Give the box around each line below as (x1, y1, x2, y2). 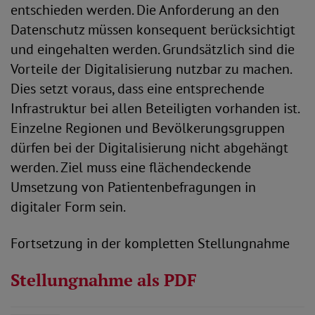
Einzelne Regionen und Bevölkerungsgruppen (11, 119, 285, 137)
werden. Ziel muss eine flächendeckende (11, 158, 251, 176)
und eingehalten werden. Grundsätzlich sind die (11, 40, 295, 58)
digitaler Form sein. (11, 198, 126, 216)
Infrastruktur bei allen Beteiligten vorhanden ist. (11, 99, 299, 117)
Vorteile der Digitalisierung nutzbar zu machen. (11, 60, 291, 78)
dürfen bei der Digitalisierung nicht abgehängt (11, 139, 288, 157)
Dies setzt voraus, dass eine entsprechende (11, 79, 264, 98)
